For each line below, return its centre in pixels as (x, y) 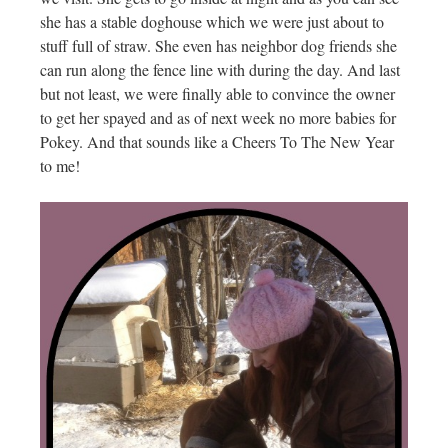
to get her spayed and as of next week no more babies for (218, 118)
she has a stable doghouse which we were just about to (212, 22)
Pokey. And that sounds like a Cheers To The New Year (217, 142)
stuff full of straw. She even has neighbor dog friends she (218, 46)
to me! (60, 166)
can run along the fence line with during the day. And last (220, 70)
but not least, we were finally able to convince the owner (217, 94)
